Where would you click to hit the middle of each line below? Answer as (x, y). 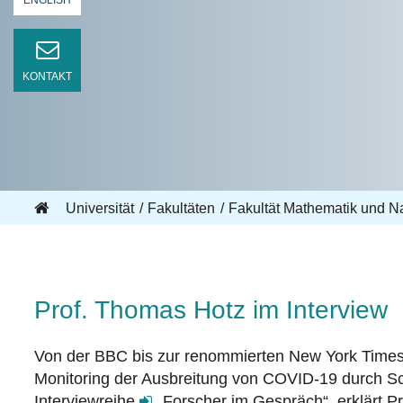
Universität (99, 208)
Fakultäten (181, 208)
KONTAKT (47, 76)
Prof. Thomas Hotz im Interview (210, 310)
